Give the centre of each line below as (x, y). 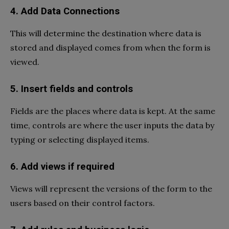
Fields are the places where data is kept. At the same (113, 111)
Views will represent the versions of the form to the (111, 189)
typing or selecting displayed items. (81, 140)
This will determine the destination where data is (106, 33)
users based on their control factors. (84, 203)
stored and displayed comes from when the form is (110, 48)
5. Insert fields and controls (73, 89)
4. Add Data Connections (66, 12)
